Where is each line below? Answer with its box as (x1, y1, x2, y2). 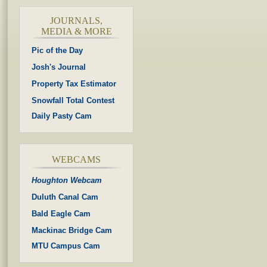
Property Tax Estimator (32, 79, 116, 88)
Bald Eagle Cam (32, 209, 91, 218)
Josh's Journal (32, 63, 86, 72)
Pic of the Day (32, 46, 83, 55)
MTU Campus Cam (32, 241, 100, 250)
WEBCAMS (52, 154, 101, 164)
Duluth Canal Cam (32, 193, 98, 201)
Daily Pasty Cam (32, 111, 92, 120)
